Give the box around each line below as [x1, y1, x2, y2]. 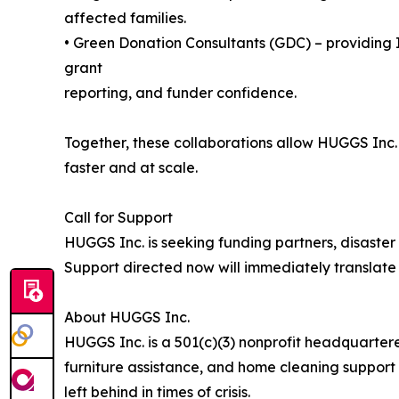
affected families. [64, 9, 186, 28]
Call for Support [64, 208, 173, 227]
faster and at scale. [64, 159, 198, 177]
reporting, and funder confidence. [64, 84, 297, 102]
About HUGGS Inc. [64, 308, 190, 327]
